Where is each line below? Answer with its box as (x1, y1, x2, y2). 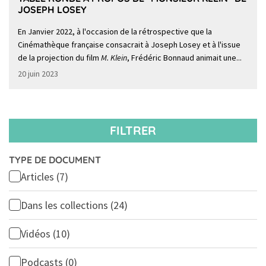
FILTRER (110, 123, 156, 138)
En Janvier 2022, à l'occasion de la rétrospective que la (18, 26, 212, 37)
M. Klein (101, 52, 127, 64)
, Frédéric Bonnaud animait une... (127, 52, 242, 64)
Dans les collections (21, 198, 110, 213)
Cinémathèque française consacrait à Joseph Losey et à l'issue (18, 39, 240, 50)
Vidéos (21, 227, 53, 241)
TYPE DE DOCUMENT (9, 154, 101, 166)
